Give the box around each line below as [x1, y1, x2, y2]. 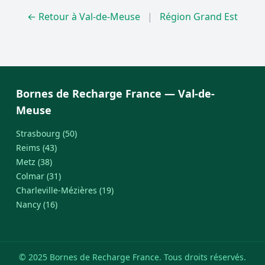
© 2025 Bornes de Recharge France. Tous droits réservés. [19, 251, 246, 263]
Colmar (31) [15, 170, 61, 182]
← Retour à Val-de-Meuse [27, 10, 140, 23]
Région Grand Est [160, 10, 238, 23]
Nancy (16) [15, 199, 57, 210]
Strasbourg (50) [15, 128, 77, 139]
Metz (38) [15, 156, 52, 167]
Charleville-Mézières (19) [15, 185, 114, 196]
